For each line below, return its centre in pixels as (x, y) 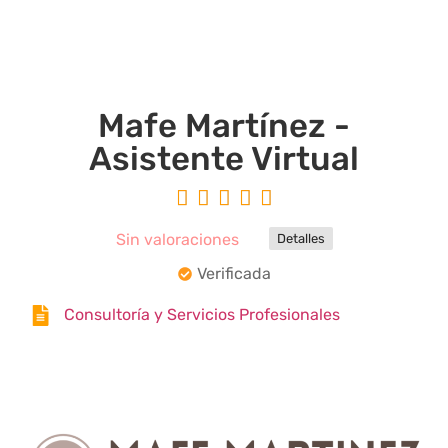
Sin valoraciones (177, 240)
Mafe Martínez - (224, 126)
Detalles (300, 239)
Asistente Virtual (224, 159)
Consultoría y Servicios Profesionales (202, 315)
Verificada (233, 274)
